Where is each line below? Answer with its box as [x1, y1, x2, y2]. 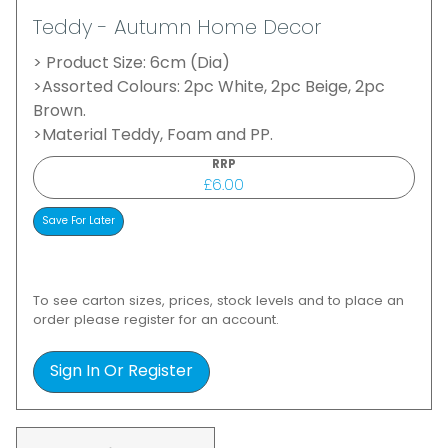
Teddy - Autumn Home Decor [33, 19, 321, 39]
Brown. [33, 104, 86, 120]
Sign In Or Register [50, 363, 193, 380]
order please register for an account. [33, 313, 279, 327]
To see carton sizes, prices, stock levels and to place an [33, 294, 404, 308]
